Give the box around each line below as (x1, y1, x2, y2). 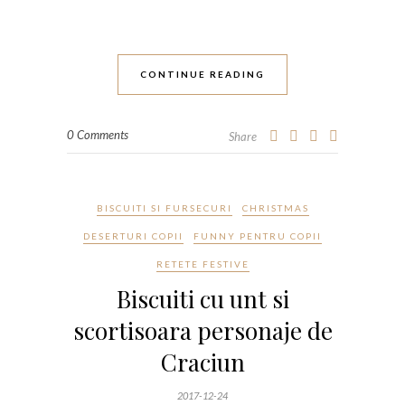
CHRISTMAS (241, 202, 309, 213)
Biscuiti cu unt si (116, 282, 289, 315)
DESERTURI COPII (83, 230, 184, 241)
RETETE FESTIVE (155, 258, 250, 269)
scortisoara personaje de (72, 314, 333, 346)
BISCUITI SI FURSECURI (96, 202, 232, 213)
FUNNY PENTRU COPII (193, 230, 322, 241)
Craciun (160, 345, 245, 378)
